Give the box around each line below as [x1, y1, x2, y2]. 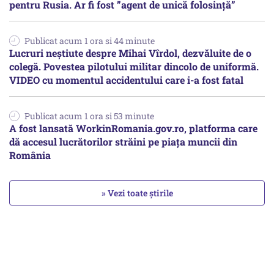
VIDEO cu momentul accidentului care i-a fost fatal [9, 73, 243, 86]
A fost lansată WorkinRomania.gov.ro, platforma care [9, 121, 257, 135]
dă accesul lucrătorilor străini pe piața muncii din [9, 135, 237, 148]
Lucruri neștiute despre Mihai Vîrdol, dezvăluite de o [9, 46, 251, 59]
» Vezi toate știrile [101, 187, 173, 199]
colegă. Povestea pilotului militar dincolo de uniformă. [9, 59, 259, 73]
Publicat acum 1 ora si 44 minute [24, 34, 155, 46]
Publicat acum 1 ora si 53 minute [24, 109, 154, 122]
